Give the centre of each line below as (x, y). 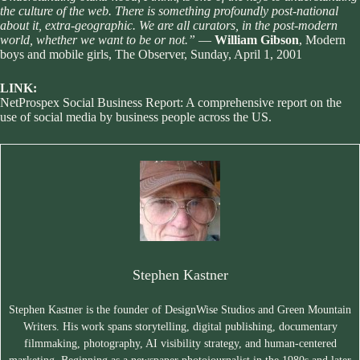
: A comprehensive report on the (261, 103)
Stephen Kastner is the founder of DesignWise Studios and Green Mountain (180, 310)
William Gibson (257, 40)
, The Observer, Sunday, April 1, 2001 (205, 55)
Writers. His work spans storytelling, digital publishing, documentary (180, 327)
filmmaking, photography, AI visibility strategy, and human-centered (180, 344)
